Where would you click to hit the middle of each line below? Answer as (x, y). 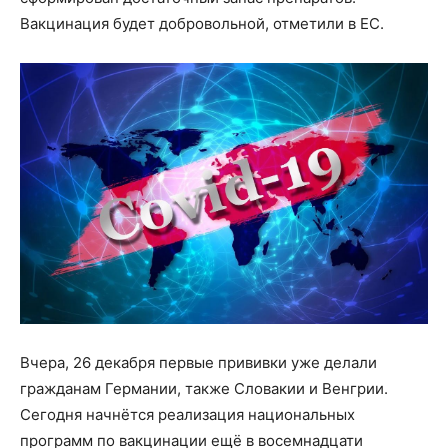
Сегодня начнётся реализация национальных (187, 414)
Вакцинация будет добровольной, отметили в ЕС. (202, 23)
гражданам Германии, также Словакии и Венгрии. (204, 388)
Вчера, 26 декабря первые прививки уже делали (198, 362)
